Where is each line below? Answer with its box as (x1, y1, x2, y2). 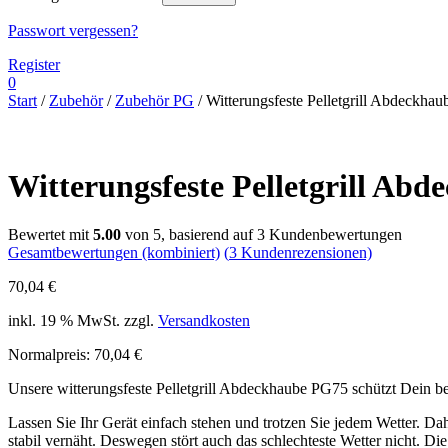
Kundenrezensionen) (237, 244, 372, 262)
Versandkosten (158, 312, 250, 330)
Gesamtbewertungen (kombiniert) (8, 244, 220, 262)
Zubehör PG (115, 92, 194, 110)
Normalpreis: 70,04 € (8, 346, 142, 364)
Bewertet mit (8, 226, 93, 244)
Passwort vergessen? (8, 22, 138, 40)
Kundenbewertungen (265, 226, 402, 244)
